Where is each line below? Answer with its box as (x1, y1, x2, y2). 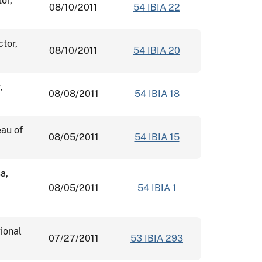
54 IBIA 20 (133, 44, 180, 56)
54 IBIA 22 (133, 1, 180, 13)
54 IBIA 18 (134, 88, 180, 99)
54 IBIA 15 (134, 131, 180, 143)
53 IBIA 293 (130, 232, 183, 244)
